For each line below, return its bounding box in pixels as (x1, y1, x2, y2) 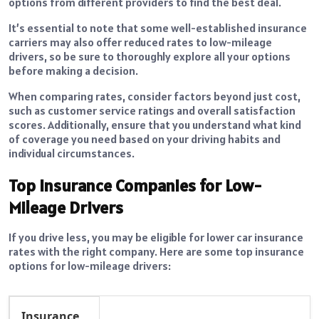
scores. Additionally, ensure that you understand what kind (9, 117, 301, 132)
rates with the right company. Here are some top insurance (9, 244, 304, 258)
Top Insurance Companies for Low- (9, 174, 262, 197)
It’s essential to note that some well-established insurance (9, 21, 307, 36)
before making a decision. (9, 63, 138, 78)
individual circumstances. (9, 146, 135, 161)
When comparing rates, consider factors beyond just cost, (9, 89, 300, 104)
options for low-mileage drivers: (9, 258, 171, 273)
